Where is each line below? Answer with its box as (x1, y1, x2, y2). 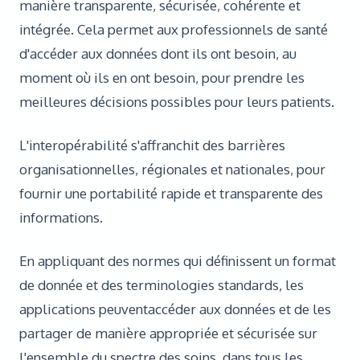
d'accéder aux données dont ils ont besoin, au (19, 45, 297, 62)
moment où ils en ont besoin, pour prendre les (19, 69, 305, 86)
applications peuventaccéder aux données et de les (19, 301, 331, 317)
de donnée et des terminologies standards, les (19, 276, 304, 293)
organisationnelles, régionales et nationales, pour (19, 161, 325, 178)
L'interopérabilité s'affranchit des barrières (19, 137, 285, 153)
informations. (19, 209, 103, 226)
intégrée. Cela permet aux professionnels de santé (19, 21, 328, 38)
